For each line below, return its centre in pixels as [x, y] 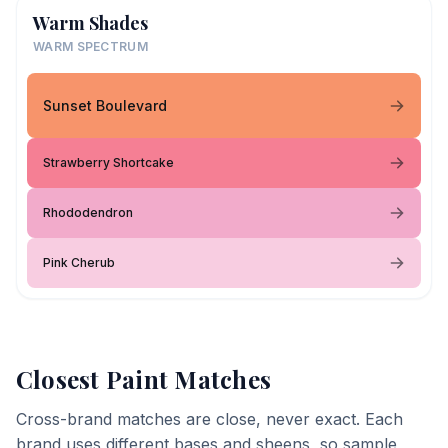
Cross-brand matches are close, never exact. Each [209, 419]
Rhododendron [88, 212]
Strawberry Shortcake [108, 162]
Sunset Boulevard [105, 105]
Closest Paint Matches [144, 379]
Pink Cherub [79, 262]
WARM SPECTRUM [90, 46]
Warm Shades [90, 23]
